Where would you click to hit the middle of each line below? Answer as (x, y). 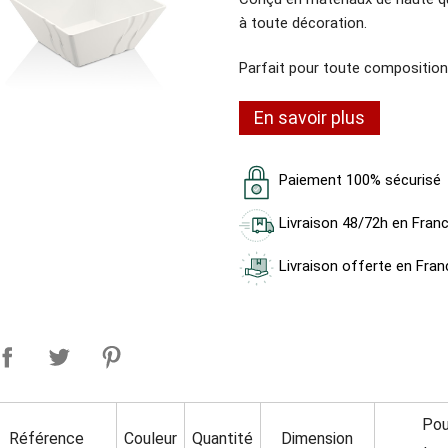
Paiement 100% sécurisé (359, 180)
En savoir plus (309, 118)
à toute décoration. (302, 22)
